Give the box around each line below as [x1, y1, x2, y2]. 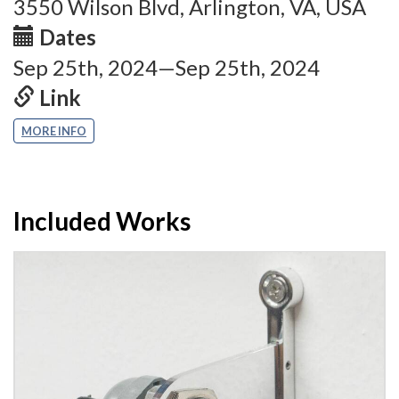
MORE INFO [21, 123, 86, 138]
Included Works [13, 205, 191, 236]
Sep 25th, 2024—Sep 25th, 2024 [13, 54, 320, 80]
